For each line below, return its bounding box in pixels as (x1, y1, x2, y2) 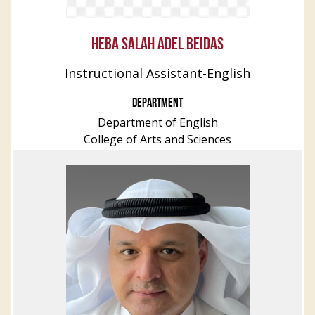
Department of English (97, 115, 218, 130)
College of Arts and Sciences (84, 131, 231, 147)
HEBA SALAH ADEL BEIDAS (91, 37, 224, 53)
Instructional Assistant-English (65, 65, 250, 82)
